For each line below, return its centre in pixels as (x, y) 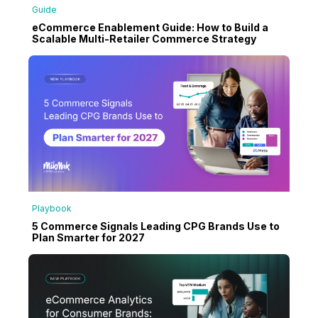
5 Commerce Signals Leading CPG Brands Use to (156, 226)
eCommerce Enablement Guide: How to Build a (150, 27)
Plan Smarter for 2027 (88, 238)
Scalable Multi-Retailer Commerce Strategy (144, 38)
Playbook (52, 209)
